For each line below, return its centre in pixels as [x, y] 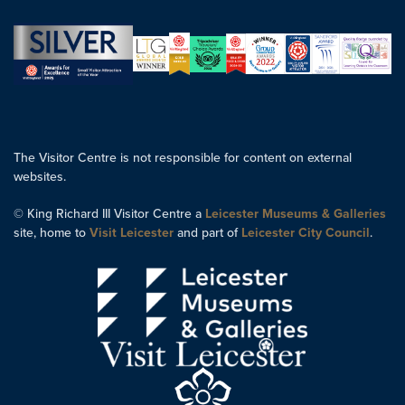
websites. [40, 177]
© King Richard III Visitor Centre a [109, 214]
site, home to [52, 233]
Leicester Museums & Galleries [296, 214]
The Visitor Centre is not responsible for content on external [183, 158]
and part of [207, 233]
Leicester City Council [306, 233]
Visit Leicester [132, 233]
